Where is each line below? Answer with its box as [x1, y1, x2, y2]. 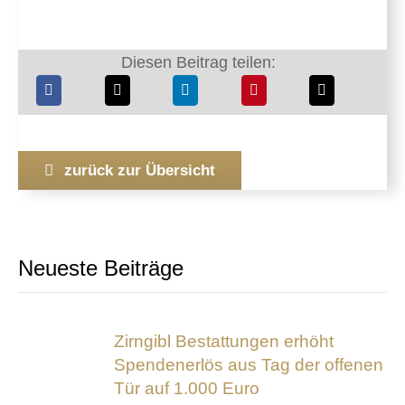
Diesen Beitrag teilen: [121, 53, 276, 72]
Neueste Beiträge [17, 256, 184, 281]
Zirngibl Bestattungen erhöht [114, 331, 334, 351]
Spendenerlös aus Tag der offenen [114, 354, 384, 374]
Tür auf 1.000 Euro [114, 378, 260, 398]
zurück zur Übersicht [63, 162, 215, 180]
